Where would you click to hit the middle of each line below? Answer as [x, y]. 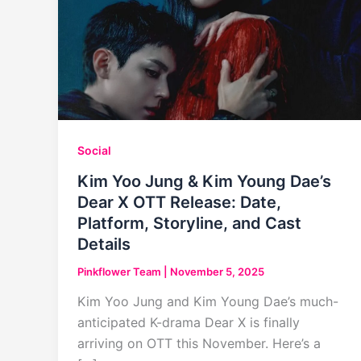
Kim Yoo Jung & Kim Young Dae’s [204, 181]
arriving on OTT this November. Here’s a [199, 344]
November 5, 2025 [217, 271]
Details [104, 244]
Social [94, 151]
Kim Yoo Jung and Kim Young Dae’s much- [208, 302]
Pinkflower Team [120, 271]
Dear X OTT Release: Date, [179, 202]
